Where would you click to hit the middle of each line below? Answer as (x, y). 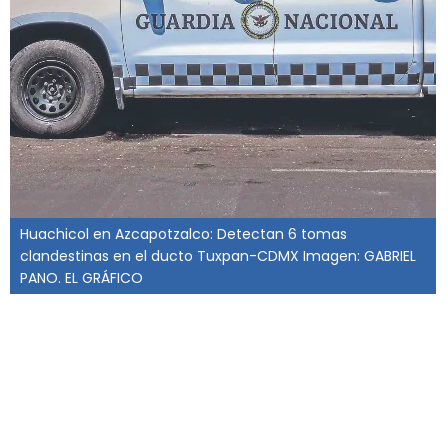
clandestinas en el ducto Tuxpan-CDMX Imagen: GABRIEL (218, 256)
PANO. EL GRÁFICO (81, 278)
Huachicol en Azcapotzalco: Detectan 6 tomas (183, 234)
